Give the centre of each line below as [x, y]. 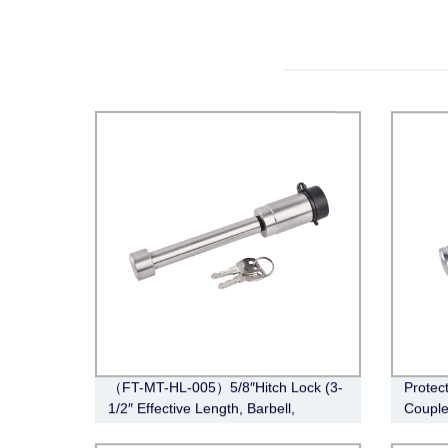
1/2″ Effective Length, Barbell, [202, 407]
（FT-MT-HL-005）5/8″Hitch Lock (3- [226, 386]
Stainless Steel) [157, 428]
